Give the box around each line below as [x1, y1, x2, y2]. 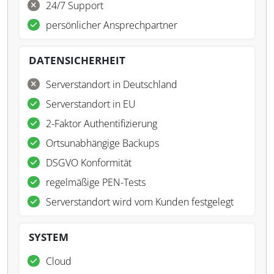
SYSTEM [29, 230, 68, 244]
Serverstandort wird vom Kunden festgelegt [46, 195, 234, 209]
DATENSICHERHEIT [29, 53, 125, 67]
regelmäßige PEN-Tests [46, 176, 146, 189]
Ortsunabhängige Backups [46, 136, 159, 150]
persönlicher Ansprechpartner [46, 18, 177, 32]
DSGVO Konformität [46, 156, 131, 169]
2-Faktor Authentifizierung [46, 117, 157, 130]
